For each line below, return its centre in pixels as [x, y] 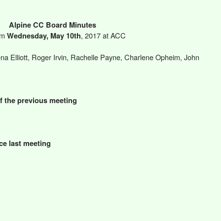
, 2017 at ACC [103, 35]
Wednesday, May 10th [44, 35]
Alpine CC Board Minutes [53, 24]
